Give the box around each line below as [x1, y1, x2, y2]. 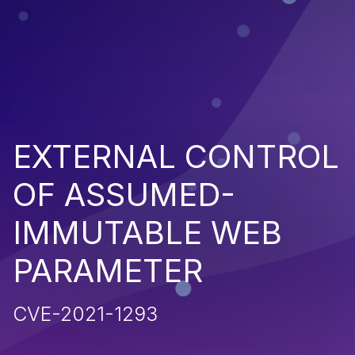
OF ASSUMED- [13, 174, 235, 214]
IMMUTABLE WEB [13, 212, 282, 252]
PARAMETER [13, 250, 203, 290]
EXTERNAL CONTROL [13, 136, 339, 176]
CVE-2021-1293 [13, 301, 158, 326]
